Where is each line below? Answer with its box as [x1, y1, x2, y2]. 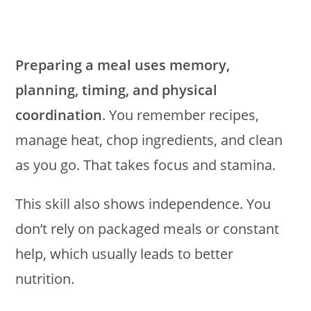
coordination [15, 106, 103, 125]
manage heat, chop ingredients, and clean [15, 131, 283, 150]
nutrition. [15, 269, 75, 289]
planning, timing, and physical [15, 81, 218, 100]
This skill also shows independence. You [15, 194, 271, 214]
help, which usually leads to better [15, 244, 234, 264]
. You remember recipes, [102, 106, 260, 125]
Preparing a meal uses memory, [15, 56, 230, 75]
